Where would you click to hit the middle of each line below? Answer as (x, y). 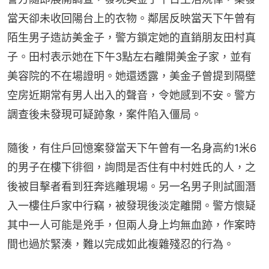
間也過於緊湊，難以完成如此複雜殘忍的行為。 (121, 244)
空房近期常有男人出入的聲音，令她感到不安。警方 (131, 95)
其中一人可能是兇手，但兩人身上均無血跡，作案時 (131, 225)
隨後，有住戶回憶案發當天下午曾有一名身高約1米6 (132, 148)
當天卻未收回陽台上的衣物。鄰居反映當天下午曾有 (131, 18)
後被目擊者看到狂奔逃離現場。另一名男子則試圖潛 (131, 186)
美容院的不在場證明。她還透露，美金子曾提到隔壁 (131, 76)
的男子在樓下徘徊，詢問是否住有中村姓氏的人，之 (131, 167)
